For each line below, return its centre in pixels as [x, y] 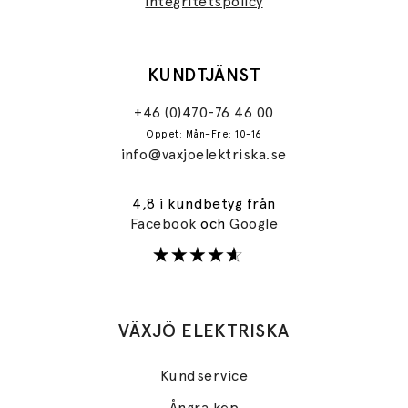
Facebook [165, 223]
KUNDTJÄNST [204, 74]
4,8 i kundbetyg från [204, 203]
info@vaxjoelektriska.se [204, 154]
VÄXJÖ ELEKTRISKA [204, 330]
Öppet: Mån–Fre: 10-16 [204, 134]
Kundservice [204, 375]
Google [254, 223]
